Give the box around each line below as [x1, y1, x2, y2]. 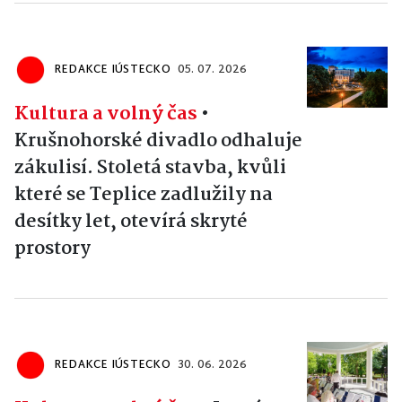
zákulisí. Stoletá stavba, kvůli [14, 152, 286, 183]
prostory [14, 232, 91, 264]
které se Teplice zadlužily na [14, 179, 273, 210]
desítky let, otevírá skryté [14, 205, 248, 237]
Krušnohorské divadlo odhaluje [14, 125, 302, 156]
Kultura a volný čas [14, 98, 197, 129]
